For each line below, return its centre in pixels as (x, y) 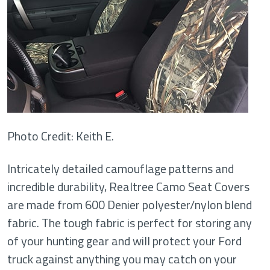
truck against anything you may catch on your (122, 259)
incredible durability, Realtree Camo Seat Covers (128, 187)
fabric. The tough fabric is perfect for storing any (130, 223)
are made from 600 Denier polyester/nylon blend (130, 205)
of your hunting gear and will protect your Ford (124, 241)
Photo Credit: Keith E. (61, 136)
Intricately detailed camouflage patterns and (121, 168)
